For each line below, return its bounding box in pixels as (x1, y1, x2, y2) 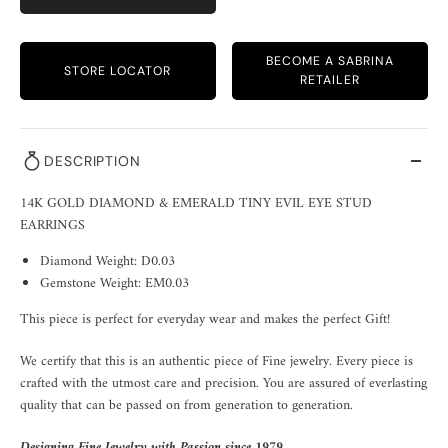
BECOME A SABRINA (266, 53, 395, 70)
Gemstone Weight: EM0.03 (40, 270, 189, 296)
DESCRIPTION (44, 152, 141, 171)
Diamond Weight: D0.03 (40, 248, 175, 274)
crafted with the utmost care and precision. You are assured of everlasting (20, 370, 427, 396)
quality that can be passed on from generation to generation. (20, 392, 353, 418)
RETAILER (300, 72, 361, 89)
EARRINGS (20, 213, 85, 239)
